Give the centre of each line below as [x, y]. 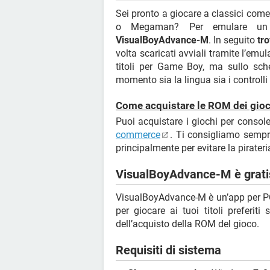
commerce [138, 134]
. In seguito [233, 40]
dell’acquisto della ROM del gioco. [187, 224]
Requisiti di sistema [168, 250]
